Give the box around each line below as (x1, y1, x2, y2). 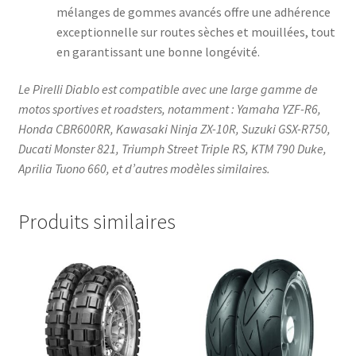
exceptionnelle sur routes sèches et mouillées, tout (56, 23, 335, 40)
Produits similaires (17, 208, 176, 234)
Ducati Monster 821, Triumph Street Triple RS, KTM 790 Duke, (17, 141, 327, 157)
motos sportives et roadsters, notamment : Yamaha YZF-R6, (17, 101, 321, 118)
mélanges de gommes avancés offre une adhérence (56, 3, 331, 20)
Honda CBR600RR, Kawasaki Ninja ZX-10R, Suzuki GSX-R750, (17, 121, 331, 137)
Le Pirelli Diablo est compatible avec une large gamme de (17, 81, 318, 98)
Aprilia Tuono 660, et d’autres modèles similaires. (17, 161, 270, 177)
